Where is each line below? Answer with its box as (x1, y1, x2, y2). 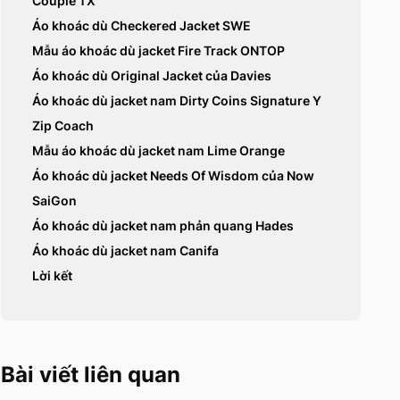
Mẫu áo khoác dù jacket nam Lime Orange (32, 143, 286, 159)
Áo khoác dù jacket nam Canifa (32, 243, 220, 259)
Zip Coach (32, 118, 95, 134)
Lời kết (32, 268, 73, 284)
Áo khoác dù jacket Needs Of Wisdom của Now (32, 168, 315, 184)
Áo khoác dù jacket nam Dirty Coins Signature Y (32, 93, 322, 109)
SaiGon (32, 193, 78, 209)
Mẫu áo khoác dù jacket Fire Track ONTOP (32, 43, 286, 59)
